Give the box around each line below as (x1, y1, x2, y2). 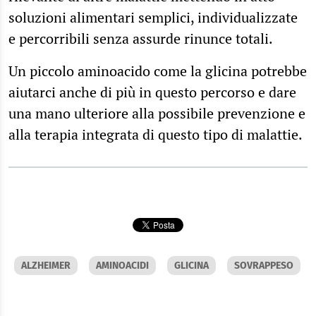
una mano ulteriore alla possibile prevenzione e (8, 103, 305, 123)
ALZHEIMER (21, 259, 71, 272)
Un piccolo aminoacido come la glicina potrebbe (8, 61, 307, 80)
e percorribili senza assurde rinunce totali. (8, 28, 273, 48)
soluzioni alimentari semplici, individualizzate (8, 7, 298, 27)
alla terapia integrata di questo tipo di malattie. (8, 124, 303, 144)
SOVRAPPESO (234, 259, 293, 272)
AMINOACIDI (96, 259, 149, 272)
